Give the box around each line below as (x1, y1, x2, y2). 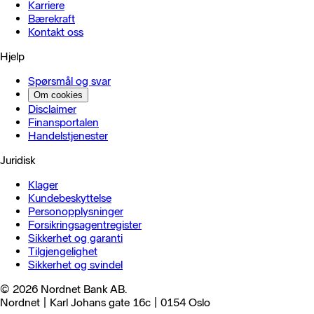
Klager (28, 178, 58, 191)
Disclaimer (28, 102, 76, 116)
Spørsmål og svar (28, 74, 111, 88)
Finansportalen (28, 116, 99, 129)
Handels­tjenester (28, 129, 108, 142)
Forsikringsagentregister (28, 218, 142, 231)
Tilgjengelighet (28, 245, 97, 258)
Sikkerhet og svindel (28, 258, 123, 271)
